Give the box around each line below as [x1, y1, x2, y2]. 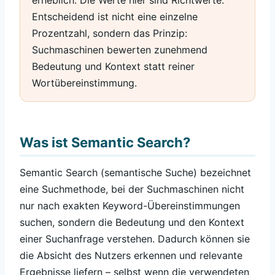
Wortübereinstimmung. [32, 77, 137, 90]
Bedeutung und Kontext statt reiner [32, 60, 195, 73]
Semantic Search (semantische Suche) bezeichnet [20, 166, 251, 179]
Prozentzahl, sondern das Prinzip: [32, 27, 188, 40]
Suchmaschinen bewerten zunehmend [32, 44, 208, 56]
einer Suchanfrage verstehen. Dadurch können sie [20, 233, 250, 246]
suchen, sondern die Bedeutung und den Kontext [20, 216, 244, 229]
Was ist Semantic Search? [20, 134, 190, 151]
